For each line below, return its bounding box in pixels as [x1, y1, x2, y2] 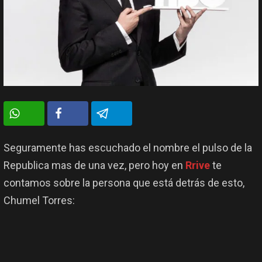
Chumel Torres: [4, 194, 75, 207]
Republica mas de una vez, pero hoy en [4, 159, 185, 172]
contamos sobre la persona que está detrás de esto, [4, 177, 244, 189]
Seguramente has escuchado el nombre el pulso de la [4, 142, 252, 154]
